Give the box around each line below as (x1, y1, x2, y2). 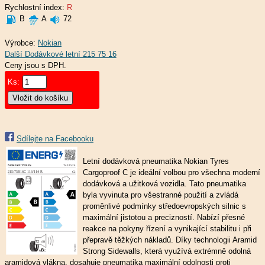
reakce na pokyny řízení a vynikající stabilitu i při (83, 224, 251, 233)
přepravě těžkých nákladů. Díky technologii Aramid (83, 235, 257, 244)
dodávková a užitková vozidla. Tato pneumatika (83, 179, 246, 188)
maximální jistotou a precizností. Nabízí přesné (83, 213, 245, 222)
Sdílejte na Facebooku (17, 134, 93, 143)
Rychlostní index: (5, 3, 67, 12)
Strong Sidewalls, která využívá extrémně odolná (83, 247, 251, 256)
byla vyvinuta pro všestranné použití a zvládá (83, 190, 238, 199)
